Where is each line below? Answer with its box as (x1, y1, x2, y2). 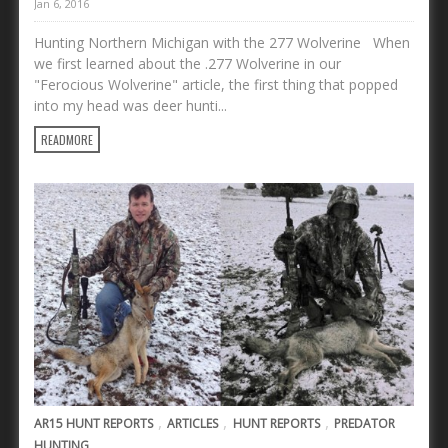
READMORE (41, 130, 93, 148)
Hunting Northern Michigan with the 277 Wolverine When (34, 32, 410, 52)
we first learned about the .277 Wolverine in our (34, 53, 341, 73)
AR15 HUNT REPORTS (34, 414, 153, 432)
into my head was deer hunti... (34, 95, 227, 115)
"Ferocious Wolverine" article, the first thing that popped (34, 74, 398, 94)
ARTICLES (167, 414, 219, 432)
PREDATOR (334, 414, 396, 432)
